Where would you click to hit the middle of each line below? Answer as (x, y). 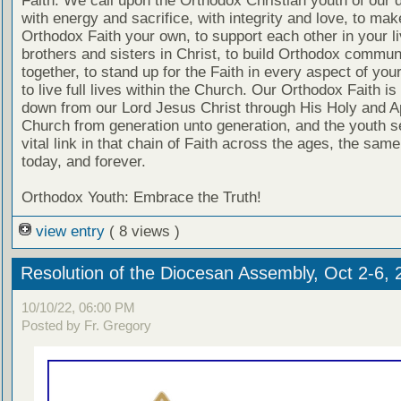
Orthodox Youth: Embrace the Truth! (141, 198)
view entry (70, 232)
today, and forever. (83, 162)
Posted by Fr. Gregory (86, 325)
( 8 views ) (144, 232)
